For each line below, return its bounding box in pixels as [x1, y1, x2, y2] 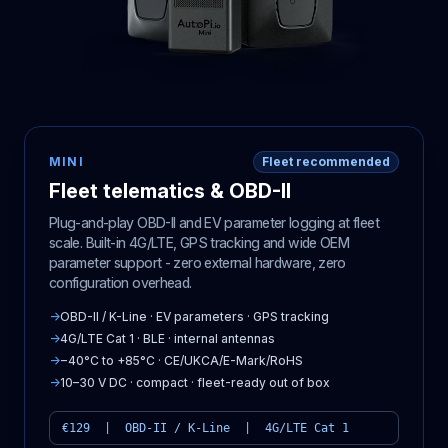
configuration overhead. [49, 274, 192, 292]
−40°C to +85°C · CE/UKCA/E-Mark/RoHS [60, 353, 303, 369]
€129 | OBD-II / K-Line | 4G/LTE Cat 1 [62, 421, 349, 436]
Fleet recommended [262, 154, 390, 170]
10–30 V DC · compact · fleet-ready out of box [60, 375, 330, 391]
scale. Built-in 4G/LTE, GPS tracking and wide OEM [49, 234, 350, 252]
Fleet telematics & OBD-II [49, 179, 291, 204]
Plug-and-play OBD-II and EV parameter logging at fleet [49, 214, 379, 232]
